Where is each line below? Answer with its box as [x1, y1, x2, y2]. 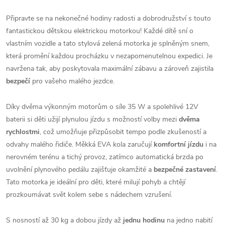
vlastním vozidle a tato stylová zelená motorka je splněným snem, [6, 39, 209, 48]
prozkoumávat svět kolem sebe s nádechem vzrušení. [6, 190, 172, 199]
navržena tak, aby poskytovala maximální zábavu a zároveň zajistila [6, 64, 213, 73]
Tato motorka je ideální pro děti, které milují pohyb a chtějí [6, 177, 185, 187]
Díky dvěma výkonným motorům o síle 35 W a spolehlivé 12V [6, 102, 198, 111]
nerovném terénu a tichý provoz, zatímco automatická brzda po [6, 152, 203, 162]
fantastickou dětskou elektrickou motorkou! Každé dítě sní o [6, 26, 193, 36]
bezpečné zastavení [154, 165, 216, 174]
